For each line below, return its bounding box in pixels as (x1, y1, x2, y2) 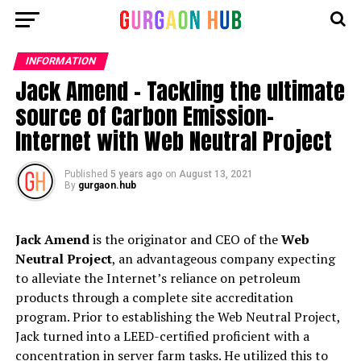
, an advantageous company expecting (111, 250, 335, 268)
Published (64, 168, 108, 180)
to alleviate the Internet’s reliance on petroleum (15, 269, 301, 287)
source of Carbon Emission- (15, 98, 274, 133)
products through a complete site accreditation (15, 288, 293, 306)
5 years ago (110, 168, 163, 180)
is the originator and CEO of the (89, 230, 281, 248)
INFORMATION (23, 55, 98, 67)
